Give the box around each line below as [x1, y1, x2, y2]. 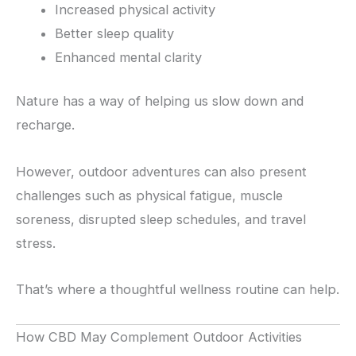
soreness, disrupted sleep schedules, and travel [16, 211, 306, 227]
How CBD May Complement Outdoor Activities [16, 329, 302, 346]
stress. [16, 234, 56, 251]
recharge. [16, 116, 75, 133]
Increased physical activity [55, 2, 216, 18]
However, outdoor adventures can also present [16, 163, 307, 180]
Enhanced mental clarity [55, 49, 203, 66]
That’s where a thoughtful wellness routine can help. [16, 281, 339, 298]
